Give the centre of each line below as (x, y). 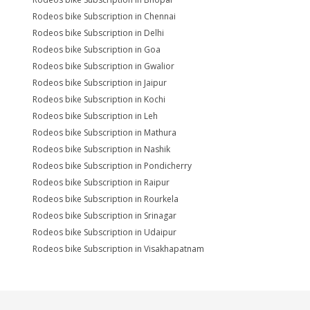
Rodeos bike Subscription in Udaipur (104, 232)
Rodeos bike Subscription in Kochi (99, 99)
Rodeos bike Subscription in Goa (97, 49)
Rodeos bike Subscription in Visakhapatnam (118, 248)
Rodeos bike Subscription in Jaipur (100, 82)
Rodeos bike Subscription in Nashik (101, 149)
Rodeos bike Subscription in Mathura (104, 132)
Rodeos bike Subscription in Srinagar (104, 215)
